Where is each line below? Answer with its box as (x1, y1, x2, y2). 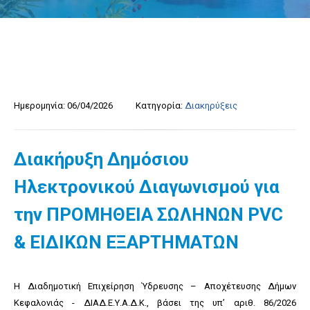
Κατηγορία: (136, 100, 183, 111)
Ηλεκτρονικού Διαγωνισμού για (14, 176, 280, 197)
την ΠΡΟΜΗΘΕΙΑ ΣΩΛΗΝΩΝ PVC (14, 204, 283, 225)
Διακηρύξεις (185, 100, 237, 111)
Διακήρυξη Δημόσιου (14, 149, 189, 170)
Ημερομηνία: (14, 100, 65, 111)
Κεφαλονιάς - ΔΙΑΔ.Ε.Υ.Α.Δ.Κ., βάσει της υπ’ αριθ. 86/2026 (14, 298, 296, 308)
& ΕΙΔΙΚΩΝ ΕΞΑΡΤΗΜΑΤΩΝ (14, 232, 239, 253)
